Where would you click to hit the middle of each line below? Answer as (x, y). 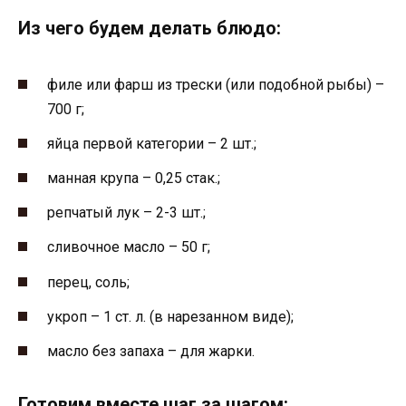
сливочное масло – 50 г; (129, 247)
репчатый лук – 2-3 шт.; (126, 213)
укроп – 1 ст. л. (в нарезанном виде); (170, 316)
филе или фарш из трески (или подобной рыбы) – (216, 84)
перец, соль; (88, 282)
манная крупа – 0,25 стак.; (134, 179)
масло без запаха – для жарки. (151, 351)
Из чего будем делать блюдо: (150, 29)
